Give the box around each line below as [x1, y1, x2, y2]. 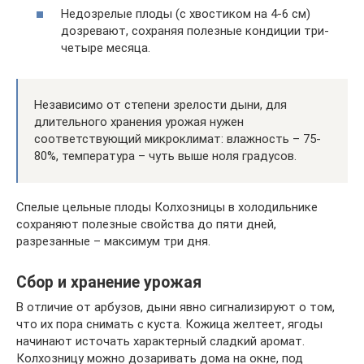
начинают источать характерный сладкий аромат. [16, 333, 305, 349]
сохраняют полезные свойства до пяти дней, [16, 216, 276, 232]
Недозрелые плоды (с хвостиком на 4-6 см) [61, 6, 310, 21]
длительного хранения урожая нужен [34, 114, 244, 129]
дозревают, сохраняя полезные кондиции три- [61, 23, 329, 38]
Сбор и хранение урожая [16, 272, 201, 292]
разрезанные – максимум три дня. [16, 233, 210, 249]
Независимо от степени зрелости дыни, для [34, 97, 287, 112]
